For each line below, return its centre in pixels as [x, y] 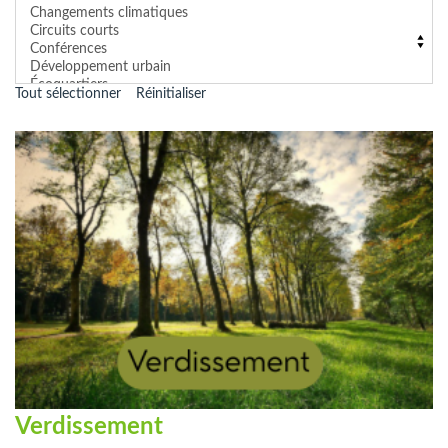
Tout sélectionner [68, 93]
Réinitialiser [171, 93]
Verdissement [89, 427]
